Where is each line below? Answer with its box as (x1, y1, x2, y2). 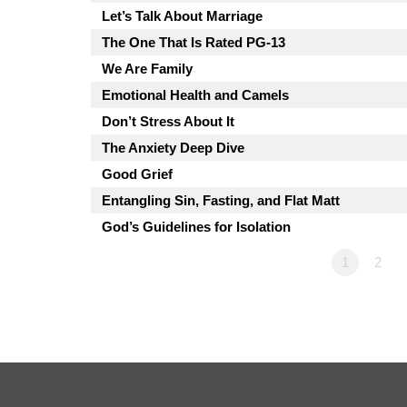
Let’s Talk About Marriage (102, 7, 263, 24)
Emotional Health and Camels (102, 86, 289, 103)
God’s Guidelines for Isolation (102, 218, 291, 234)
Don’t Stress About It (102, 113, 234, 129)
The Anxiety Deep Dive (102, 139, 244, 155)
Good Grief (102, 165, 173, 182)
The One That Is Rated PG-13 (102, 34, 285, 50)
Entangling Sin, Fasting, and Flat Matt (102, 192, 340, 208)
